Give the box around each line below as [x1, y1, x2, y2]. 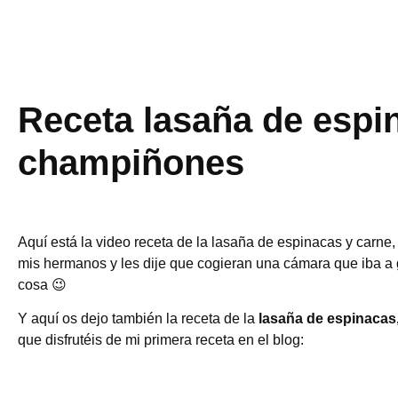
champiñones [18, 142, 244, 182]
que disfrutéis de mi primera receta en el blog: [18, 332, 304, 348]
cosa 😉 [18, 276, 67, 292]
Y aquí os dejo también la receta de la [18, 311, 259, 327]
